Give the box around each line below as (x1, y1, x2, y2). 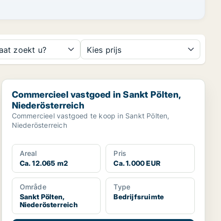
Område (19, 183, 46, 191)
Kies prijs (86, 45, 122, 55)
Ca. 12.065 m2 (19, 159, 69, 167)
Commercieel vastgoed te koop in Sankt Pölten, (11, 111, 170, 120)
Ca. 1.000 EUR (113, 159, 160, 167)
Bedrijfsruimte (113, 192, 164, 201)
